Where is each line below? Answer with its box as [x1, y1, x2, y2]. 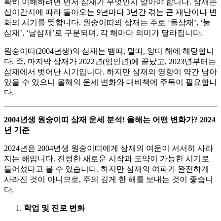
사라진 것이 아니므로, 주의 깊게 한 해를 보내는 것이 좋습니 [4, 175, 213, 184]
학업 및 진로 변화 [24, 203, 85, 212]
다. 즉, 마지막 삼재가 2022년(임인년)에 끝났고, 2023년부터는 [4, 57, 216, 66]
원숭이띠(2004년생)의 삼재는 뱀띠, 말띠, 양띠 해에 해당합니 [4, 46, 214, 55]
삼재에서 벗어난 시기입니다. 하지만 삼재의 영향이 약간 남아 [4, 67, 217, 76]
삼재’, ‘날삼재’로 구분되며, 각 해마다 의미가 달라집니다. [4, 28, 203, 37]
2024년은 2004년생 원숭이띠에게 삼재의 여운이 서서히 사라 [4, 144, 213, 152]
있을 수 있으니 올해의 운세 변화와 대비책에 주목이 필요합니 [4, 77, 217, 86]
